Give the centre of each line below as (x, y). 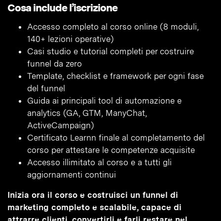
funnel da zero (55, 64)
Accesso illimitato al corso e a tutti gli (99, 163)
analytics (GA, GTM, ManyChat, (87, 113)
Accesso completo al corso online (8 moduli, (113, 27)
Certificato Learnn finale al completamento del (116, 138)
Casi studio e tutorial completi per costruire (110, 52)
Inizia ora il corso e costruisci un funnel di (93, 195)
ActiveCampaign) (61, 126)
